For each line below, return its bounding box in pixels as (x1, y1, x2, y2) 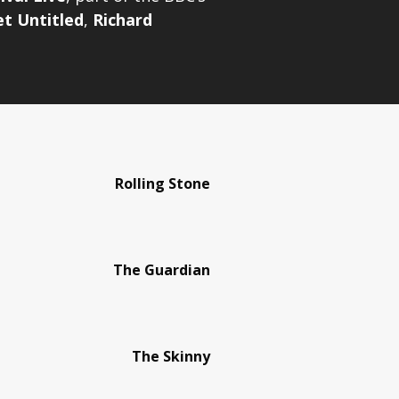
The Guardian (113, 259, 210, 280)
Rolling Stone (115, 173, 210, 193)
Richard (93, 8, 152, 30)
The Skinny (132, 346, 210, 366)
